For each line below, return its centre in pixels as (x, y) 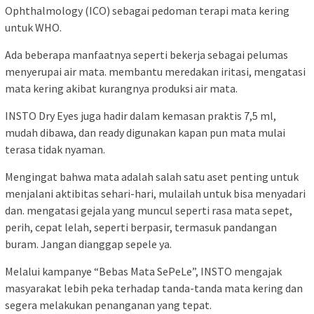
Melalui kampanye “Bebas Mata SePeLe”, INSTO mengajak (143, 271)
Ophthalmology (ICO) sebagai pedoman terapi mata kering (147, 10)
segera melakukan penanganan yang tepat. (108, 305)
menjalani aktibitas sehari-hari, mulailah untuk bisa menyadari (155, 193)
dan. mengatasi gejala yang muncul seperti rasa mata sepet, (149, 210)
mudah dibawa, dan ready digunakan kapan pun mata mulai (145, 132)
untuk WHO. (33, 27)
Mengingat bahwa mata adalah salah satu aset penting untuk (152, 176)
